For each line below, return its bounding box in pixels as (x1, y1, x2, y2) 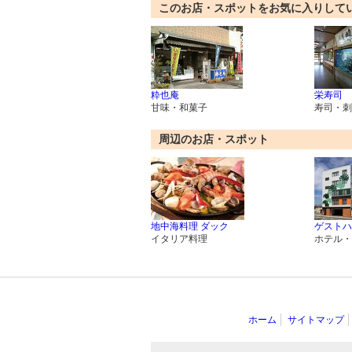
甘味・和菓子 (151, 102, 207, 114)
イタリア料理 (151, 233, 207, 245)
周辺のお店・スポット (159, 133, 269, 146)
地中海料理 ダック (151, 221, 229, 233)
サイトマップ (287, 314, 344, 326)
